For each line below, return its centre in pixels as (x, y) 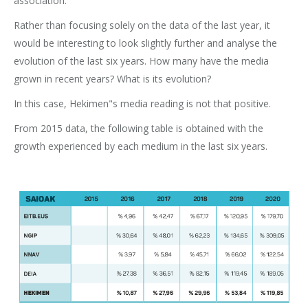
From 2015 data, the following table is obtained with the (139, 129)
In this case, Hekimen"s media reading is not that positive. (142, 104)
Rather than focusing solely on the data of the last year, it (142, 25)
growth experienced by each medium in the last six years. (141, 146)
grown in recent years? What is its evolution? (112, 79)
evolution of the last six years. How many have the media (141, 61)
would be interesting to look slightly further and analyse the (145, 43)
